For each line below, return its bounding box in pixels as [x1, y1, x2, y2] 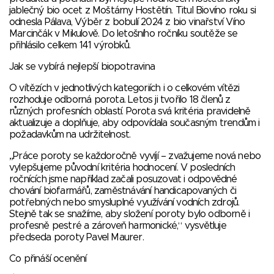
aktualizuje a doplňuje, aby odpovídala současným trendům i [9, 118, 260, 128]
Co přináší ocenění [9, 254, 87, 264]
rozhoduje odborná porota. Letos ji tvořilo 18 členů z [9, 95, 231, 105]
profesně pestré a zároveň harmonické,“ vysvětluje [9, 221, 226, 231]
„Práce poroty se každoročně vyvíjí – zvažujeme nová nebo [9, 151, 261, 161]
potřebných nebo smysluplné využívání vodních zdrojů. [9, 198, 240, 207]
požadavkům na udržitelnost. [9, 130, 131, 139]
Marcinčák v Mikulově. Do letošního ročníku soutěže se [9, 29, 238, 39]
